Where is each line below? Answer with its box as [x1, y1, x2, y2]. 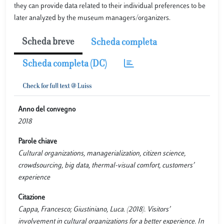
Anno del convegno [18, 105, 75, 113]
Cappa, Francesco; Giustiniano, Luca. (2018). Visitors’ [18, 205, 170, 213]
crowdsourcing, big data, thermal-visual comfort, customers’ [18, 161, 194, 169]
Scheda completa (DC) [22, 59, 107, 69]
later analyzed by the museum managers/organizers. [14, 14, 170, 22]
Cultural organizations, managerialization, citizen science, [18, 149, 185, 157]
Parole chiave [18, 137, 57, 145]
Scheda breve [22, 37, 74, 47]
